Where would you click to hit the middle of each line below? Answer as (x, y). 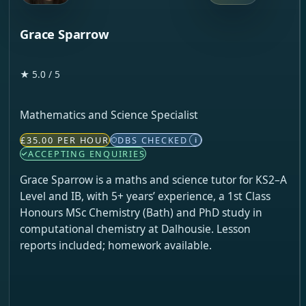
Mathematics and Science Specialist (109, 114)
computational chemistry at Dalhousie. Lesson (136, 228)
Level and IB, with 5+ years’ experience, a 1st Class (145, 196)
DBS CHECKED (153, 140)
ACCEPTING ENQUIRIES (86, 154)
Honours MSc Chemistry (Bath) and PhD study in (141, 212)
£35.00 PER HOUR (65, 140)
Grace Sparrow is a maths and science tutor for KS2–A (154, 179)
